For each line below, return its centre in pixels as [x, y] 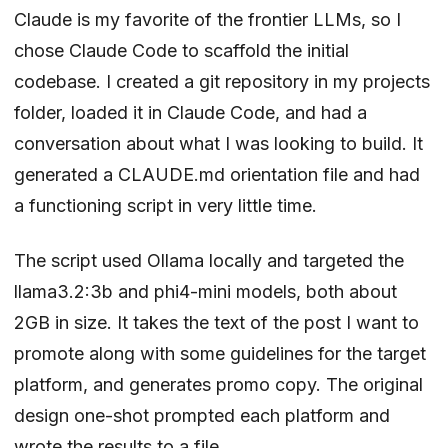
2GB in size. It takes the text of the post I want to [216, 322]
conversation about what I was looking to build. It [218, 143]
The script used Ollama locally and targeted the [209, 260]
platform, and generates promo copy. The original [218, 384]
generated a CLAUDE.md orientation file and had [217, 174]
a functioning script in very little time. [165, 205]
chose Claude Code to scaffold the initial [181, 50]
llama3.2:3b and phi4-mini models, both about [205, 291]
